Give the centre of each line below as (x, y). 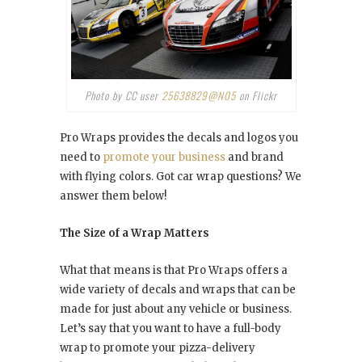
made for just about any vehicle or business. (176, 309)
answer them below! (113, 196)
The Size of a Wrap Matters (135, 233)
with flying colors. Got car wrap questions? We (181, 176)
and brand (256, 157)
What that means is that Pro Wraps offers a (174, 270)
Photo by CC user (123, 95)
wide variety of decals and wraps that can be (178, 289)
